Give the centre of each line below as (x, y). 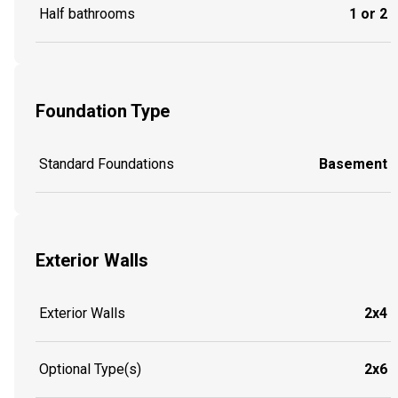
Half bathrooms (87, 14)
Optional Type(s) (90, 369)
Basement (353, 163)
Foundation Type (103, 111)
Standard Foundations (107, 163)
